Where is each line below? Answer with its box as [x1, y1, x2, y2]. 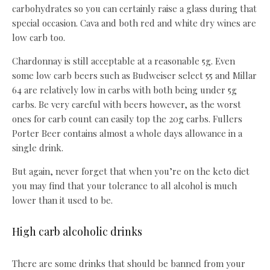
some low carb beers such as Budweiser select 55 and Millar [12, 69, 257, 82]
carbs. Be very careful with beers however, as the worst [12, 98, 241, 111]
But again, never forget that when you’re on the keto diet [12, 165, 250, 178]
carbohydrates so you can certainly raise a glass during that [12, 2, 257, 15]
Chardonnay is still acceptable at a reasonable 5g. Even [12, 55, 235, 67]
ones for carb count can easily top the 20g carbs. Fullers [12, 113, 242, 125]
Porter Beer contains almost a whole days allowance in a [12, 127, 242, 140]
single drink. [12, 142, 63, 154]
